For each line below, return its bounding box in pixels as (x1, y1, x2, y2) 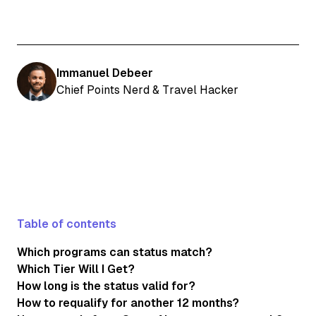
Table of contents (17, 217, 116, 231)
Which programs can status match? (17, 245, 212, 259)
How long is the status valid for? (17, 279, 195, 293)
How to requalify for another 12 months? (17, 296, 239, 310)
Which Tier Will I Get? (17, 262, 135, 276)
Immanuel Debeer (56, 66, 153, 80)
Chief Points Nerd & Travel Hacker (56, 83, 238, 97)
